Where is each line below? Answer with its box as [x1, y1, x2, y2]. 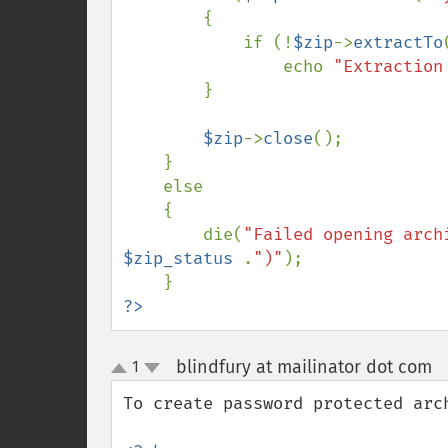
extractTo [353, 32, 443, 53]
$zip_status [123, 248, 243, 269]
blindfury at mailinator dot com [175, 356, 432, 378]
